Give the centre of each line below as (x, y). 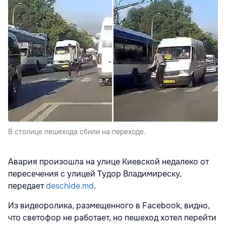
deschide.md (70, 186)
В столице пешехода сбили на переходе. (77, 132)
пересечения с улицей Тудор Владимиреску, (95, 174)
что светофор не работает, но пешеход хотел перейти (112, 218)
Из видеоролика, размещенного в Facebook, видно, (109, 206)
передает (27, 186)
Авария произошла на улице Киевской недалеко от (108, 162)
